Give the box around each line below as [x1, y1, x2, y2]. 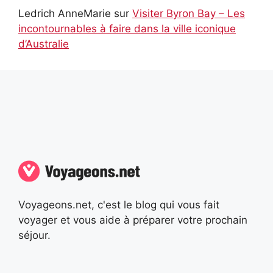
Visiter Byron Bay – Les [132, 7, 245, 19]
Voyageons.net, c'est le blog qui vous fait [18, 199, 219, 211]
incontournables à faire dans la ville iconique [18, 22, 236, 35]
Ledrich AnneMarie [18, 7, 111, 19]
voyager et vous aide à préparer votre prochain [18, 214, 247, 227]
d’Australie [18, 37, 69, 50]
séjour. [18, 229, 51, 242]
